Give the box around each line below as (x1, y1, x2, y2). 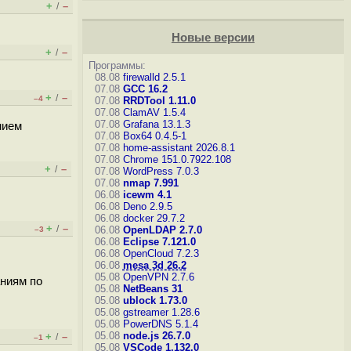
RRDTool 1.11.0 (122, 95, 196, 107)
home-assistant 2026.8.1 (122, 142, 235, 154)
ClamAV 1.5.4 (122, 107, 186, 118)
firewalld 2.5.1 (122, 71, 186, 83)
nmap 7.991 (122, 177, 179, 189)
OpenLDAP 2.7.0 (122, 224, 202, 236)
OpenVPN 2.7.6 (122, 271, 194, 283)
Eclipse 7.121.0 (122, 236, 196, 248)
